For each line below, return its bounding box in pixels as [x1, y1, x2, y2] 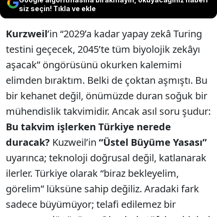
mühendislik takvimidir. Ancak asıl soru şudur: [6, 105, 211, 118]
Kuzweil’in [50, 136, 99, 149]
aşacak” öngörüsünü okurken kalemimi [6, 58, 182, 71]
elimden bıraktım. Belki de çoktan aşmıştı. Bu [6, 74, 207, 87]
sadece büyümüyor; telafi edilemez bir [6, 198, 176, 211]
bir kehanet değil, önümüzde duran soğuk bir [6, 89, 207, 102]
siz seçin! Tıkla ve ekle [19, 4, 96, 13]
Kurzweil [6, 27, 47, 40]
